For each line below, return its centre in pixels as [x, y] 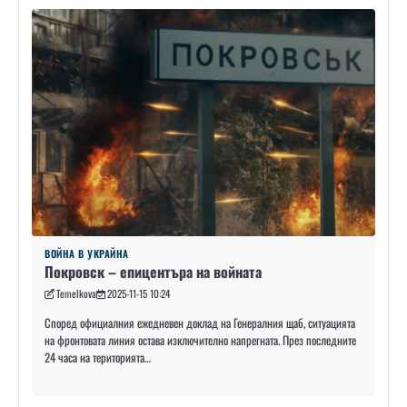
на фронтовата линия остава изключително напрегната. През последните [200, 340]
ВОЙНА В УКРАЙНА [87, 253]
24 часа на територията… [98, 357]
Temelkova [76, 293]
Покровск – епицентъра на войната [153, 271]
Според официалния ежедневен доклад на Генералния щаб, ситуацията [200, 323]
